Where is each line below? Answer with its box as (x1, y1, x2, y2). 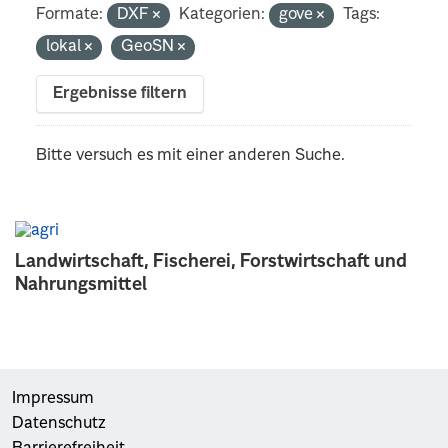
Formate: (36, 6, 104, 23)
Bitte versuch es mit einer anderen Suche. (36, 147, 346, 164)
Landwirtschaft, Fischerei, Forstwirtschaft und (15, 252, 407, 271)
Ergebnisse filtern (53, 85, 188, 102)
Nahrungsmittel (15, 275, 147, 294)
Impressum (12, 390, 94, 407)
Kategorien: (179, 6, 266, 23)
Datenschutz (12, 415, 106, 432)
